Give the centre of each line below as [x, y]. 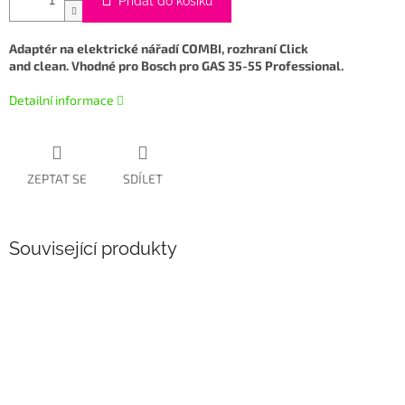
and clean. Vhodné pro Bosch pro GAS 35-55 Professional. [176, 66]
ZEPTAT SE [57, 179]
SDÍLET [143, 179]
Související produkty [93, 249]
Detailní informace [61, 100]
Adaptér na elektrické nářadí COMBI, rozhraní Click [159, 49]
